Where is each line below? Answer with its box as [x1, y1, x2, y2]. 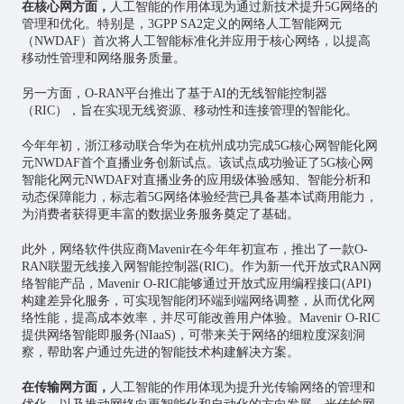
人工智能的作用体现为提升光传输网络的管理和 [109, 381, 375, 395]
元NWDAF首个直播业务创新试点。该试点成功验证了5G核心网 [21, 156, 373, 170]
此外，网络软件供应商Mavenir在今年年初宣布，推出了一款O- [21, 243, 368, 257]
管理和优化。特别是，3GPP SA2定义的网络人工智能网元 [21, 17, 342, 32]
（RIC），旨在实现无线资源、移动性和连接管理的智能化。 [21, 104, 358, 118]
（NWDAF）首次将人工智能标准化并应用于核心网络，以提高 [21, 34, 371, 49]
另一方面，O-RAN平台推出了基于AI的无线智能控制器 [21, 87, 327, 101]
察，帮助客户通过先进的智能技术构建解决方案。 [21, 345, 299, 360]
